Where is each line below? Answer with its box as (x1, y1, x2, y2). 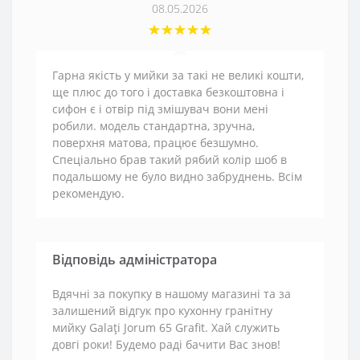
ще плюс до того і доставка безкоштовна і (52, 84, 284, 100)
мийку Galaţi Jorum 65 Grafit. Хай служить (52, 320, 280, 335)
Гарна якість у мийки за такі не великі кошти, (52, 67, 304, 83)
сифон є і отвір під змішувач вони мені (52, 101, 268, 117)
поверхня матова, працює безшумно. (52, 135, 259, 150)
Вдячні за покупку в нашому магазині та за (52, 286, 291, 301)
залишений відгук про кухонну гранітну (52, 303, 272, 318)
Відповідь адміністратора (52, 251, 217, 268)
